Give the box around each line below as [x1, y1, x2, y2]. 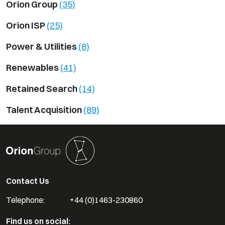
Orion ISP [6, 19, 47, 31]
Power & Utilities [6, 40, 78, 52]
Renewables [6, 61, 60, 73]
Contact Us [6, 175, 49, 186]
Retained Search [6, 82, 79, 94]
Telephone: [6, 194, 45, 205]
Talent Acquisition [6, 103, 83, 116]
